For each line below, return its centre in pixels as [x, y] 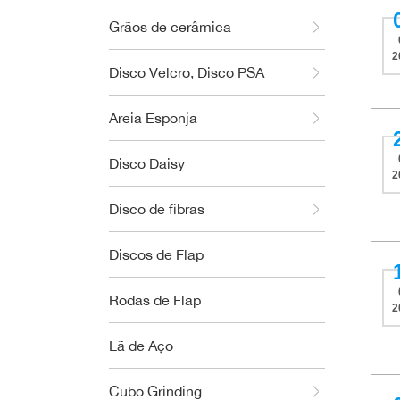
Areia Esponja [153, 118]
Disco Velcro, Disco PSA [187, 72]
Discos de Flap [156, 254]
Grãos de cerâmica [170, 27]
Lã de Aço [141, 346]
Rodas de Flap [155, 300]
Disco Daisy [147, 163]
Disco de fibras [157, 209]
